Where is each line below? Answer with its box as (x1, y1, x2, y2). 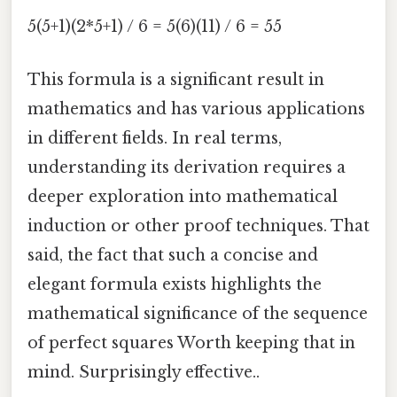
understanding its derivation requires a (27, 157, 346, 177)
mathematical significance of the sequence (27, 303, 368, 323)
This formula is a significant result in (27, 69, 324, 90)
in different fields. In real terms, (27, 128, 282, 148)
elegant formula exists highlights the (27, 274, 322, 294)
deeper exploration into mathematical (27, 186, 338, 206)
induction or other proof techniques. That (27, 215, 370, 236)
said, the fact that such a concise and (27, 245, 318, 265)
